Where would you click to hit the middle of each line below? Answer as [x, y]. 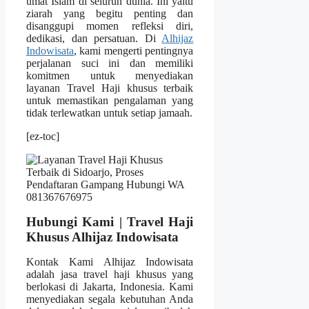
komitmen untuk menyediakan [110, 76]
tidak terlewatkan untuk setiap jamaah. [109, 113]
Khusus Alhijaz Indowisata [102, 237]
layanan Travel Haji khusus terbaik [110, 88]
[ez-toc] [43, 137]
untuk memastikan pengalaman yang [110, 101]
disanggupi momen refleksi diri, [110, 26]
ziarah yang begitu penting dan [110, 14]
